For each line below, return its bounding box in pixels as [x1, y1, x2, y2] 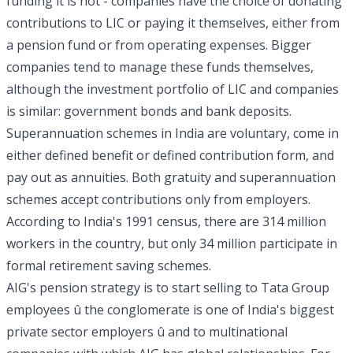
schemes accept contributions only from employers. [6, 191, 310, 208]
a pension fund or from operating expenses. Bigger [6, 36, 311, 54]
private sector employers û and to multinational [6, 323, 288, 340]
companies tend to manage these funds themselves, [6, 58, 314, 76]
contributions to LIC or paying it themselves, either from [6, 14, 340, 32]
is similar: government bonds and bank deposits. [6, 102, 292, 120]
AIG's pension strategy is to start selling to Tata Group [6, 279, 329, 296]
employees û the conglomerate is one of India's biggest [6, 301, 334, 318]
